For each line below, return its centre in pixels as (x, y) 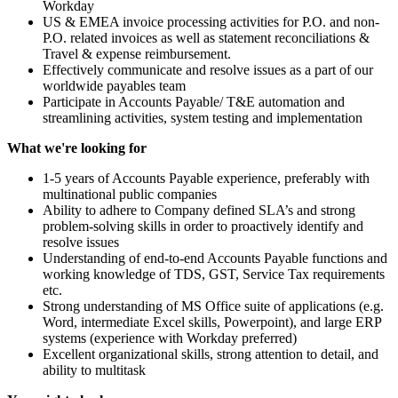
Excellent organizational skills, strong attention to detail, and (211, 354)
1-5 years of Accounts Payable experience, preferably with (206, 178)
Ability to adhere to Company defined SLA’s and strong (199, 210)
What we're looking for (77, 147)
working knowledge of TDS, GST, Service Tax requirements (214, 274)
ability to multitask (94, 370)
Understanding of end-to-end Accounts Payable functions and (215, 258)
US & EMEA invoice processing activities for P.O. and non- (211, 21)
